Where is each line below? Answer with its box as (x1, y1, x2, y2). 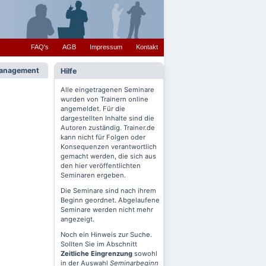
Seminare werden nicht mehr (61, 205, 153, 214)
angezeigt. (61, 215, 94, 223)
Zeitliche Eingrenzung (61, 249, 132, 258)
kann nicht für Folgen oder (61, 133, 145, 141)
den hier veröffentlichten (61, 161, 141, 170)
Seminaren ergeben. (61, 171, 126, 179)
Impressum (90, 43, 122, 50)
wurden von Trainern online (61, 95, 148, 103)
